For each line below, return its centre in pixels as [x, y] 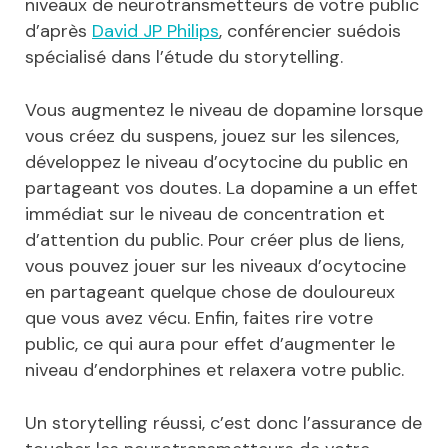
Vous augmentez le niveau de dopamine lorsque [224, 110]
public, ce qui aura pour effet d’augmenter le [210, 344]
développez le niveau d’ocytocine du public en [216, 162]
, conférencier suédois [310, 31]
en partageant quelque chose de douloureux [210, 292]
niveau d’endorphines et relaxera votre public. [214, 370]
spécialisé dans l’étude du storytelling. [184, 57]
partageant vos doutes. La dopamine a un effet [221, 188]
